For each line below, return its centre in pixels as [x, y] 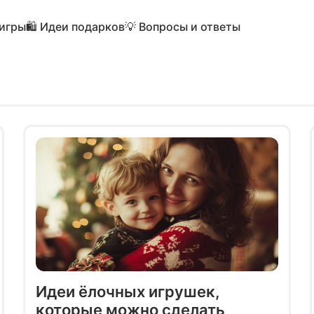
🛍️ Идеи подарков [75, 26]
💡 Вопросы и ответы [183, 26]
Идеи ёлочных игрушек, [128, 291]
